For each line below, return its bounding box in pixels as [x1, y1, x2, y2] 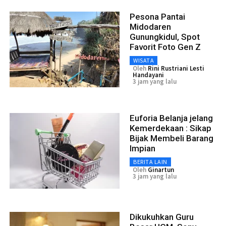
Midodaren [130, 21, 171, 32]
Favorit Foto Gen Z [130, 41, 201, 52]
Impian [130, 143, 155, 153]
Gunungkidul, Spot [130, 31, 200, 42]
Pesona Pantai [130, 11, 185, 22]
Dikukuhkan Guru [130, 211, 194, 222]
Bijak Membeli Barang [130, 133, 213, 143]
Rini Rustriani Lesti [148, 64, 204, 73]
